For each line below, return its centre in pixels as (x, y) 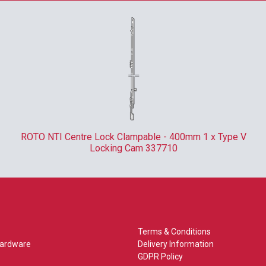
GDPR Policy (160, 256)
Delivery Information (176, 244)
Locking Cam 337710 (134, 148)
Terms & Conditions (174, 232)
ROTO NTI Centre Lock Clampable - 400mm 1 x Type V (134, 137)
